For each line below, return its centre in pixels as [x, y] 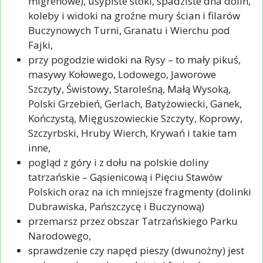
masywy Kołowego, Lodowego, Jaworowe [122, 74]
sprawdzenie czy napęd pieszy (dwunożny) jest [136, 250]
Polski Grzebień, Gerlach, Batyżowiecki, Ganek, [135, 103]
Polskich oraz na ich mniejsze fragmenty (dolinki [140, 191]
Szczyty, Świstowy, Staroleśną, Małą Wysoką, [129, 89]
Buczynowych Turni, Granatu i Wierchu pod [129, 30]
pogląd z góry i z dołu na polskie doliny [119, 162]
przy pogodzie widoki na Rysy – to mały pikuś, [134, 59]
